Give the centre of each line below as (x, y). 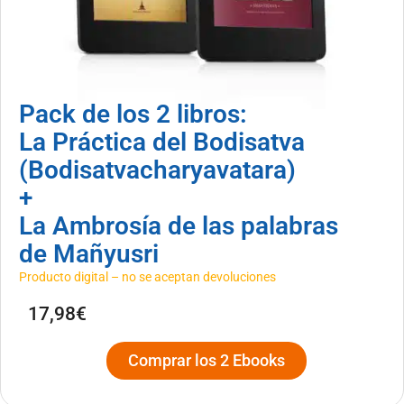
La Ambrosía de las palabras (179, 225)
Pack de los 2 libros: (133, 114)
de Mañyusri (89, 253)
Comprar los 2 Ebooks (207, 360)
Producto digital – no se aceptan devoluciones (147, 276)
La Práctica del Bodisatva (162, 142)
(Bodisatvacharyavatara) (157, 170)
